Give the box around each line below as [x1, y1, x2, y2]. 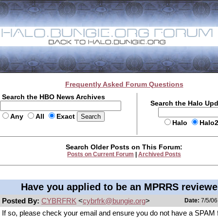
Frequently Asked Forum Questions [65, 80, 183, 88]
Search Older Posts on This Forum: [66, 143, 182, 151]
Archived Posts [138, 151, 181, 158]
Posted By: [2, 197, 41, 205]
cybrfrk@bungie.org [83, 197, 145, 205]
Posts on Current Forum [67, 151, 134, 158]
